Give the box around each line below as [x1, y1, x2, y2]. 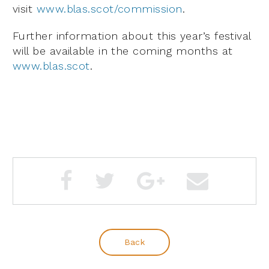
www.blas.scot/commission [36, 2, 183, 15]
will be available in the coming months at [13, 44, 233, 57]
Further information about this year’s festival [13, 29, 251, 42]
